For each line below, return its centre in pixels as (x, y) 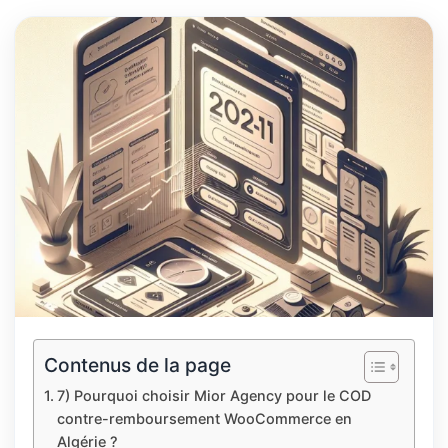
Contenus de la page (137, 365)
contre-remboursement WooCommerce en (204, 418)
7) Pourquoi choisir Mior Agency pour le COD (213, 395)
